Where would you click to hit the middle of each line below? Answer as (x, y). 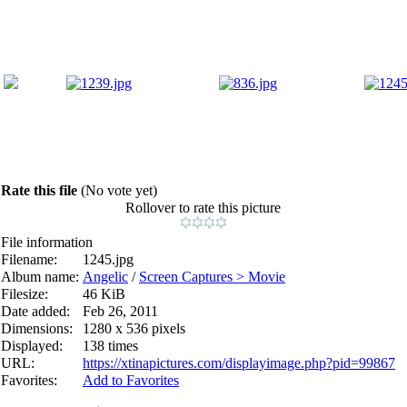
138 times (110, 345)
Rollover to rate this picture (203, 207)
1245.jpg (108, 259)
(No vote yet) (119, 190)
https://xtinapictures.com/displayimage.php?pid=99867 (239, 362)
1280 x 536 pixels (134, 328)
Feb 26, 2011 (120, 311)
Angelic (105, 276)
